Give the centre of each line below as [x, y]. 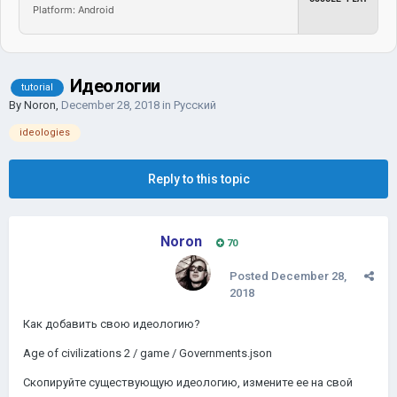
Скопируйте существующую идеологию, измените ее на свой [188, 382]
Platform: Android [74, 9]
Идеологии [115, 86]
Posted [250, 276]
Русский [195, 105]
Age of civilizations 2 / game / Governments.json [148, 353]
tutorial [37, 87]
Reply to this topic [198, 179]
